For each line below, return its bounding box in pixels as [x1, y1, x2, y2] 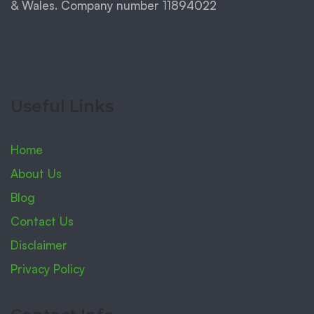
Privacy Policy [11, 261, 85, 276]
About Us [11, 165, 62, 181]
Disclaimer [11, 237, 67, 252]
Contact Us [11, 213, 74, 228]
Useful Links [11, 96, 114, 116]
